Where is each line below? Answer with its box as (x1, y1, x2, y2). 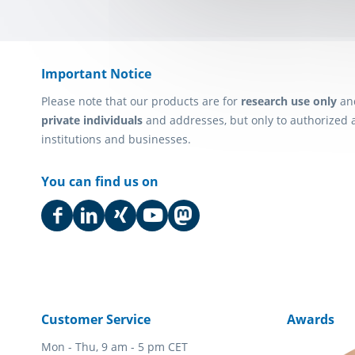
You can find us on (41, 173, 158, 191)
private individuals (41, 113, 143, 128)
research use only (241, 94, 337, 109)
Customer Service (41, 311, 151, 329)
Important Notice (41, 65, 151, 83)
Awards (287, 311, 334, 329)
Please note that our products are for (41, 94, 241, 109)
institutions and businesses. (41, 132, 191, 147)
